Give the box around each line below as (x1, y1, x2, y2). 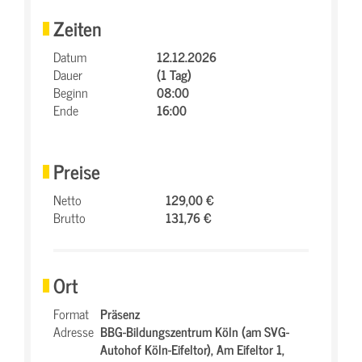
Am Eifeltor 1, (217, 339, 284, 360)
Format (53, 303, 89, 324)
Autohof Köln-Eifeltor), (100, 339, 217, 360)
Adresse (53, 321, 94, 342)
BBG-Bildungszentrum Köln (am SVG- (100, 321, 289, 342)
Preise (53, 155, 100, 187)
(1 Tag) (157, 64, 192, 85)
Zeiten (53, 12, 102, 44)
